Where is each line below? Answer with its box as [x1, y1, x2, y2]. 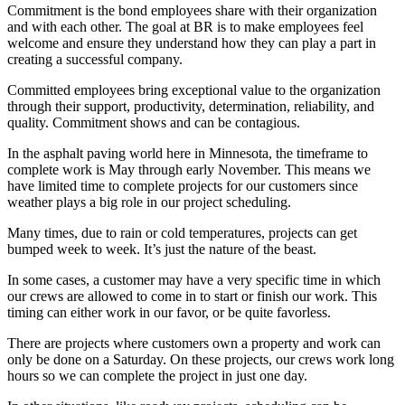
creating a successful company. [7, 51, 183, 67]
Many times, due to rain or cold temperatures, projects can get [7, 224, 357, 240]
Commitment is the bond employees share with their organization [7, 2, 377, 18]
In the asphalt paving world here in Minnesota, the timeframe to [7, 145, 368, 161]
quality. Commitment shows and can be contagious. [7, 114, 300, 130]
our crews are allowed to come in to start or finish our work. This [7, 287, 377, 304]
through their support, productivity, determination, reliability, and [7, 98, 374, 114]
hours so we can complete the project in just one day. [7, 367, 307, 383]
